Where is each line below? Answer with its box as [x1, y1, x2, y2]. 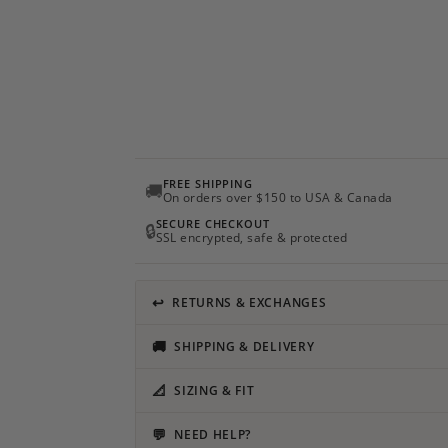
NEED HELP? [174, 427, 252, 442]
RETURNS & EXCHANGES [172, 295, 327, 310]
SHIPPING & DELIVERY [174, 339, 315, 354]
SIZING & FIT [174, 383, 255, 398]
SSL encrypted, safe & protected [155, 230, 348, 245]
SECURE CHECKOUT [155, 216, 270, 231]
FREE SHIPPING [162, 176, 253, 191]
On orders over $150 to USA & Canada [162, 190, 393, 205]
